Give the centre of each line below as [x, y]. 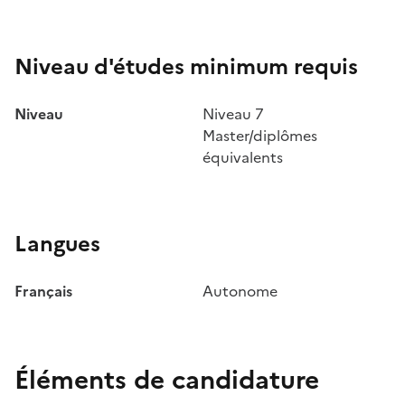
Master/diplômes [260, 136]
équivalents [243, 158]
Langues [57, 245]
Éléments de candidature [167, 380]
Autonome [240, 292]
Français [43, 292]
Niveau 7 [233, 114]
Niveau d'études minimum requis [186, 67]
